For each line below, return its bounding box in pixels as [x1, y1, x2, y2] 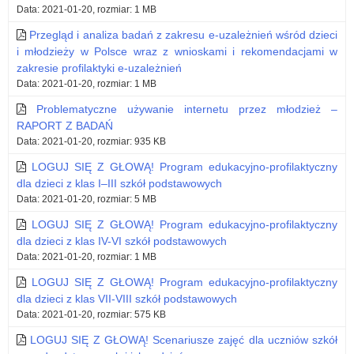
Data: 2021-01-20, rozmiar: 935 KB [17, 136, 166, 148]
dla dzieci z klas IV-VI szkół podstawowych [17, 235, 227, 248]
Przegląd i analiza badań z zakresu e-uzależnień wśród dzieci [29, 28, 338, 42]
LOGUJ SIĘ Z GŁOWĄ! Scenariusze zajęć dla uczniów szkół [30, 333, 338, 347]
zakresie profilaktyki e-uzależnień [17, 62, 182, 75]
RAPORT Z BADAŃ [17, 119, 113, 133]
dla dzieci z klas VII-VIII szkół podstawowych [17, 292, 237, 306]
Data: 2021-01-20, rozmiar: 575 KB [17, 309, 166, 321]
